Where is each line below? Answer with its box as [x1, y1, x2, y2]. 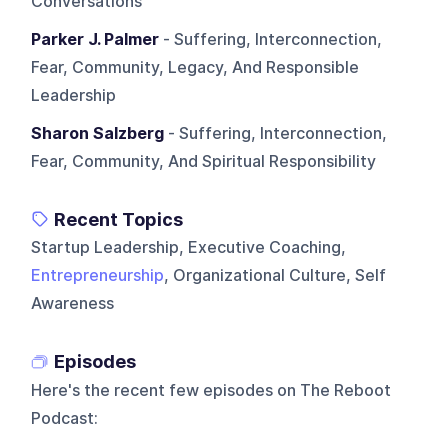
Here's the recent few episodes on [31, 380, 297, 400]
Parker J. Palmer [31, 29, 160, 49]
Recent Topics [54, 208, 184, 230]
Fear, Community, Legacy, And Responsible [31, 57, 360, 77]
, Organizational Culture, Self [164, 265, 387, 285]
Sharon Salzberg [31, 123, 165, 143]
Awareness [31, 293, 115, 313]
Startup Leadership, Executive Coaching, [31, 237, 347, 257]
